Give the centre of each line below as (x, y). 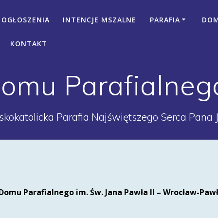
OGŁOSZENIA (26, 19)
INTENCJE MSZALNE (100, 19)
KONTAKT (28, 43)
